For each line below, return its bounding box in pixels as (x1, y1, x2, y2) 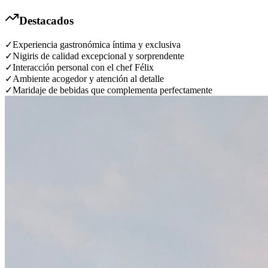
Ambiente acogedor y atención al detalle (13, 74, 164, 84)
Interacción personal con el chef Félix (13, 62, 154, 73)
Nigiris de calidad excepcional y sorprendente (13, 51, 184, 62)
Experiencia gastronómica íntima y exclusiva (13, 39, 181, 50)
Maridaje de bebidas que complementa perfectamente (13, 85, 212, 96)
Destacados (19, 14, 74, 28)
